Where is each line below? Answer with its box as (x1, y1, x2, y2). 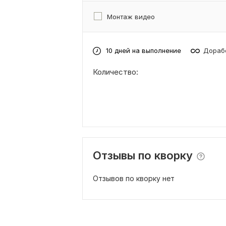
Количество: (93, 67, 138, 77)
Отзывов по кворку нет (93, 174, 175, 183)
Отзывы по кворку (93, 148, 193, 162)
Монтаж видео (107, 12, 155, 21)
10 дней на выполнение (106, 46, 181, 55)
